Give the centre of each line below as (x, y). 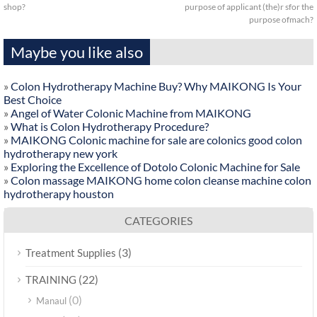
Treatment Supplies (71, 253)
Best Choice (33, 100)
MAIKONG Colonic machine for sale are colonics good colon (156, 140)
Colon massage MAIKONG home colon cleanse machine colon (161, 180)
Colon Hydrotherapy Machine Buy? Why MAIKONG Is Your (156, 86)
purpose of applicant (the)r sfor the (249, 7)
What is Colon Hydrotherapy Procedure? (110, 127)
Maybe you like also (77, 52)
